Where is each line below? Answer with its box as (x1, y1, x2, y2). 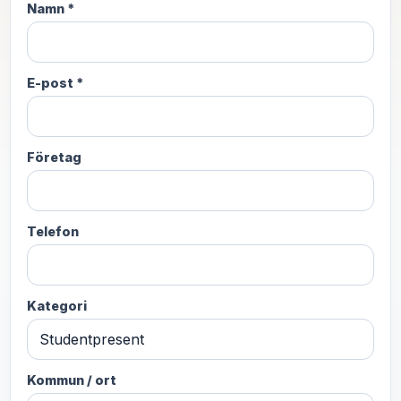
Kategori (27, 298, 87, 313)
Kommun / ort (27, 372, 116, 388)
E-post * (27, 75, 83, 90)
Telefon (27, 224, 79, 239)
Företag (27, 149, 81, 165)
